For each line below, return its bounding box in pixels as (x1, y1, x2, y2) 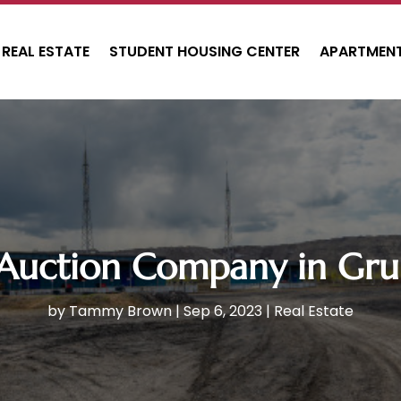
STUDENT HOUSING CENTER (109, 41, 300, 62)
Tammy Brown (69, 301, 172, 322)
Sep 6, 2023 (183, 301, 262, 322)
